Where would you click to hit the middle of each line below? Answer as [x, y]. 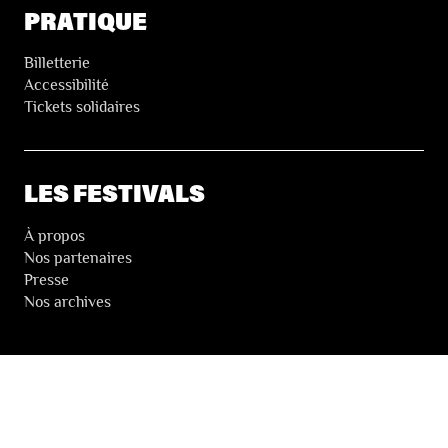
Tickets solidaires [82, 107]
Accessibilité [66, 85]
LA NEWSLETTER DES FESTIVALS [217, 403]
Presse [46, 279]
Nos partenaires [78, 257]
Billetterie [57, 63]
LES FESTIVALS [114, 193]
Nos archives [67, 301]
